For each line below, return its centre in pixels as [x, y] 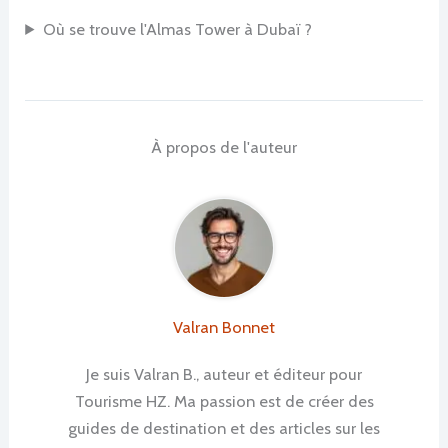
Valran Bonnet [224, 327]
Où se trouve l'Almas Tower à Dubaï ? [177, 28]
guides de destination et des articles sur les [224, 428]
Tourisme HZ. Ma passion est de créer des [224, 401]
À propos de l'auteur [224, 147]
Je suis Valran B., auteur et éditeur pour [224, 374]
